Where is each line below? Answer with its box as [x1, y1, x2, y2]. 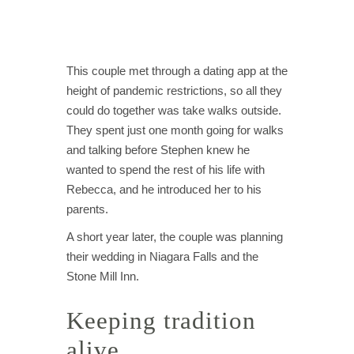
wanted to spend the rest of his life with [66, 163, 265, 176]
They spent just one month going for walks [66, 123, 284, 137]
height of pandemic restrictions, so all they [66, 84, 282, 97]
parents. [66, 202, 111, 216]
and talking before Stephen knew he [66, 143, 250, 156]
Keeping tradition [66, 307, 256, 334]
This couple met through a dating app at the [66, 64, 288, 77]
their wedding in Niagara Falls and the [66, 250, 258, 263]
